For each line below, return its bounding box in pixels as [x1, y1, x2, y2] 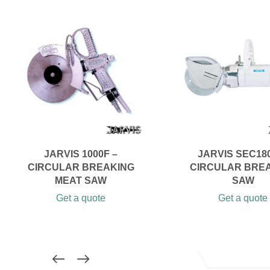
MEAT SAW [55, 175, 107, 186]
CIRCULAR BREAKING [27, 162, 134, 173]
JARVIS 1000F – [44, 149, 118, 160]
